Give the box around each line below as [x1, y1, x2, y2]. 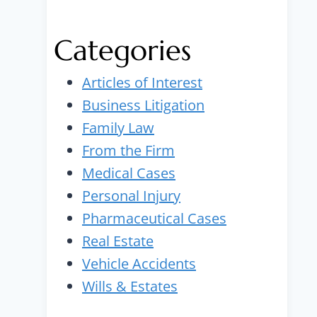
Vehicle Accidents [82, 254, 196, 273]
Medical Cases [82, 163, 175, 183]
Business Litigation [82, 96, 204, 115]
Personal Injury [82, 186, 180, 205]
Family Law [82, 118, 154, 137]
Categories [54, 33, 191, 68]
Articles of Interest [82, 73, 202, 92]
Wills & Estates [82, 277, 178, 296]
